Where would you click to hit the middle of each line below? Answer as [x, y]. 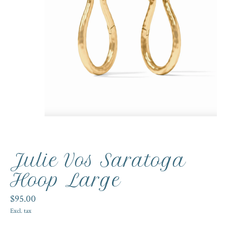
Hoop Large [65, 180]
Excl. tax [21, 211]
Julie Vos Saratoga [98, 160]
